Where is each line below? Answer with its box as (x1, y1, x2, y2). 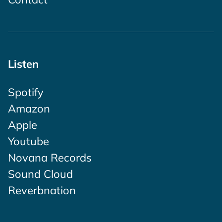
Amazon (8, 102, 50, 115)
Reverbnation (8, 183, 76, 197)
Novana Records (8, 151, 92, 165)
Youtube (8, 134, 49, 148)
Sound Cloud (8, 167, 73, 181)
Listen (8, 57, 39, 71)
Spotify (8, 85, 44, 99)
